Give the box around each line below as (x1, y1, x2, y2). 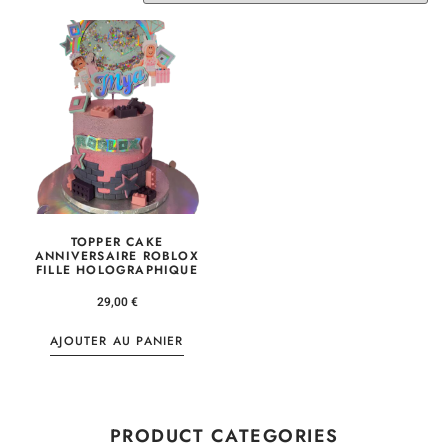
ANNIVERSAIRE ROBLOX (35, 247, 199, 266)
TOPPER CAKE (70, 233, 164, 252)
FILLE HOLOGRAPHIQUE (36, 261, 198, 280)
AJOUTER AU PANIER (50, 332, 184, 351)
